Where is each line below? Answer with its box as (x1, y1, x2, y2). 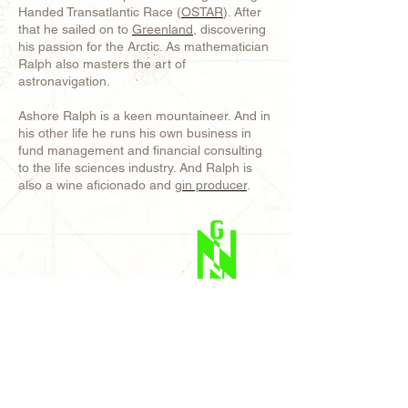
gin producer (175, 178, 247, 192)
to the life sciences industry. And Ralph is (18, 160, 252, 175)
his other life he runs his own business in (18, 126, 251, 140)
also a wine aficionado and (18, 178, 175, 192)
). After (223, 5, 261, 19)
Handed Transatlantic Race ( (18, 5, 181, 19)
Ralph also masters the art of (18, 56, 186, 71)
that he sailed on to (18, 22, 132, 36)
